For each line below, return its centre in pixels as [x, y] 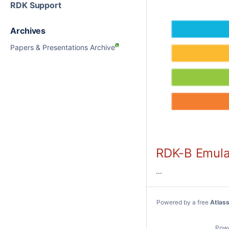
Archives [28, 31]
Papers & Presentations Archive [63, 47]
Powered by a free [184, 202]
